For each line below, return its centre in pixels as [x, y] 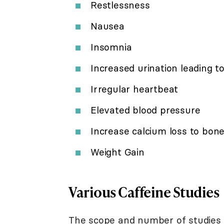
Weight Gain [117, 152]
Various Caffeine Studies [144, 191]
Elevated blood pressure [145, 110]
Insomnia [111, 47]
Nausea [107, 26]
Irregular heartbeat [134, 89]
